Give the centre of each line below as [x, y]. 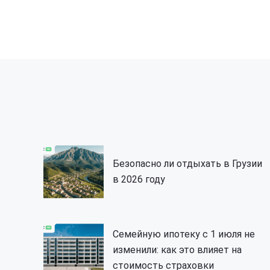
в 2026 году [139, 180]
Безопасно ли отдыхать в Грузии [187, 164]
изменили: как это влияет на [177, 250]
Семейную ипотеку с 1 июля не [184, 234]
